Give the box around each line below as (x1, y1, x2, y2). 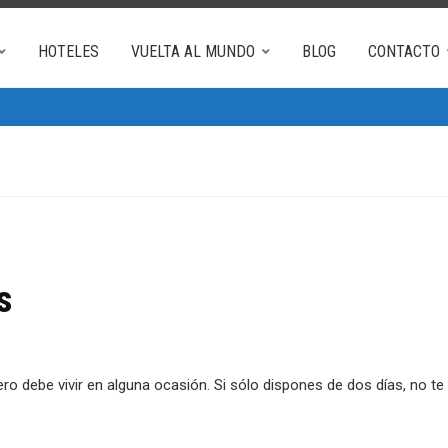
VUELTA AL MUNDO (131, 42, 255, 61)
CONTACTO (368, 42, 440, 61)
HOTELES (38, 42, 99, 61)
